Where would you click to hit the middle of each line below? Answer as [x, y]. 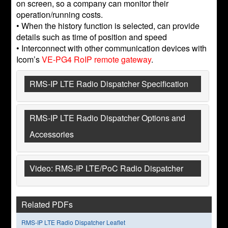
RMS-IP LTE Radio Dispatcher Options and [108, 118]
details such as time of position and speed [92, 37]
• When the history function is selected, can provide [108, 26]
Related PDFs [47, 204]
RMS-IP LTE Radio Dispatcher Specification [109, 84]
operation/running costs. [60, 15]
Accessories [52, 134]
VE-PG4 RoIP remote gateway [97, 59]
